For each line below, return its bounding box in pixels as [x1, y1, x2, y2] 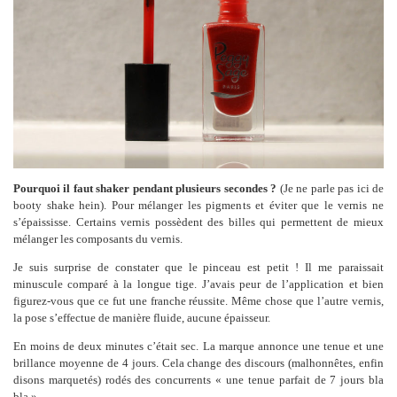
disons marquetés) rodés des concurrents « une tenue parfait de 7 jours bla [13, 373, 384, 387]
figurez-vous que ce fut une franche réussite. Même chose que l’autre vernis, [13, 294, 384, 308]
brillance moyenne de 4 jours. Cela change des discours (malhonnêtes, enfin [13, 356, 384, 370]
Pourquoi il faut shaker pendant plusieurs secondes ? [13, 182, 277, 196]
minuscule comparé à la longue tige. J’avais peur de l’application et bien [13, 277, 384, 292]
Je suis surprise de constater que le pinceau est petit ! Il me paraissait [13, 261, 384, 275]
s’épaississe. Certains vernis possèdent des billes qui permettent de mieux [13, 215, 384, 230]
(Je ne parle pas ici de [276, 182, 385, 196]
